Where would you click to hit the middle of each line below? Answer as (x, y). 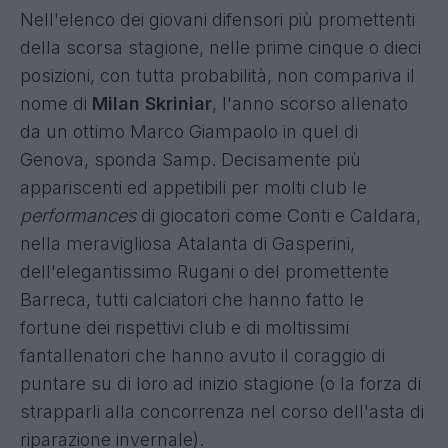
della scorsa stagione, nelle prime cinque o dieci (220, 47)
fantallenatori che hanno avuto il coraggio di (202, 355)
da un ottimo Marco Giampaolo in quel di (189, 131)
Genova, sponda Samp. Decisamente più (190, 159)
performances (80, 215)
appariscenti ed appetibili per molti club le (193, 187)
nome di (56, 103)
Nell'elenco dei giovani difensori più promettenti (217, 19)
